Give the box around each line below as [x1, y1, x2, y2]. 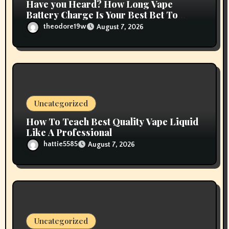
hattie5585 [43, 140, 78, 149]
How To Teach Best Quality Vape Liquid [26, 116, 199, 128]
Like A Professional [26, 126, 112, 139]
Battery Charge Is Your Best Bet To [26, 9, 178, 21]
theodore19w [43, 22, 87, 31]
